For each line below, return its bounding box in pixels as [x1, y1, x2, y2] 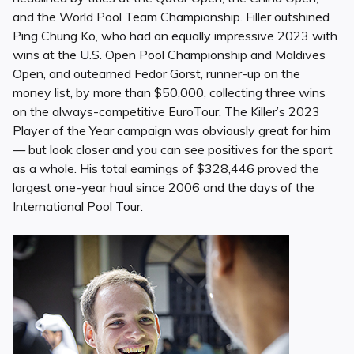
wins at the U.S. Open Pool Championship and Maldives [13, 47, 326, 63]
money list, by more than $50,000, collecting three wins [13, 85, 326, 101]
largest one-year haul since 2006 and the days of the [13, 179, 314, 196]
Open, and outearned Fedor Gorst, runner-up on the [13, 66, 300, 82]
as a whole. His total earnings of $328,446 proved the [13, 160, 319, 177]
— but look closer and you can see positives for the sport [13, 141, 333, 158]
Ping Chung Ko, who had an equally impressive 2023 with [13, 28, 337, 44]
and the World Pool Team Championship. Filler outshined [13, 9, 330, 25]
